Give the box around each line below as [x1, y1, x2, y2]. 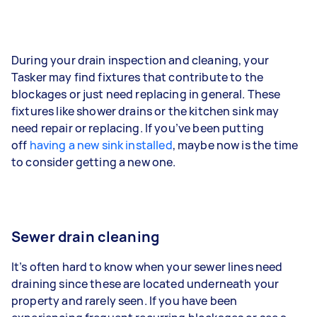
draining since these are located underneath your [11, 275, 279, 292]
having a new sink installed [29, 137, 173, 153]
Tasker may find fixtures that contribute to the [11, 69, 264, 85]
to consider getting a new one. [11, 154, 178, 170]
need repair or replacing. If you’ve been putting [11, 120, 265, 136]
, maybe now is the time [172, 137, 299, 153]
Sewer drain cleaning [11, 226, 159, 246]
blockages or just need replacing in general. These [11, 86, 281, 102]
